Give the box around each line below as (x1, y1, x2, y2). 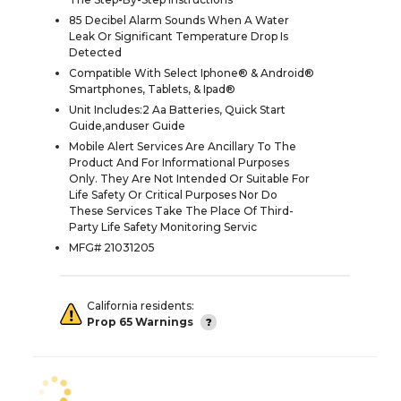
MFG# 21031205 (69, 240, 155, 254)
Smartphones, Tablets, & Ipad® (69, 81, 235, 96)
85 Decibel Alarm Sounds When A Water (69, 13, 289, 27)
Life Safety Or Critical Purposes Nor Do (69, 187, 277, 201)
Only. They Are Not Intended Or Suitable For (69, 171, 310, 185)
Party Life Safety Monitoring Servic (69, 219, 257, 234)
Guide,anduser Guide (69, 118, 185, 132)
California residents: (87, 298, 194, 312)
